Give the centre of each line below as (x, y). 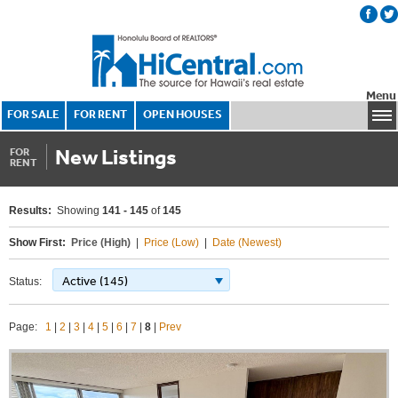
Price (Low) (171, 243)
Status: (25, 282)
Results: (30, 211)
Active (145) (95, 281)
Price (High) (101, 243)
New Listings (116, 157)
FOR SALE (33, 114)
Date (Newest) (247, 243)
